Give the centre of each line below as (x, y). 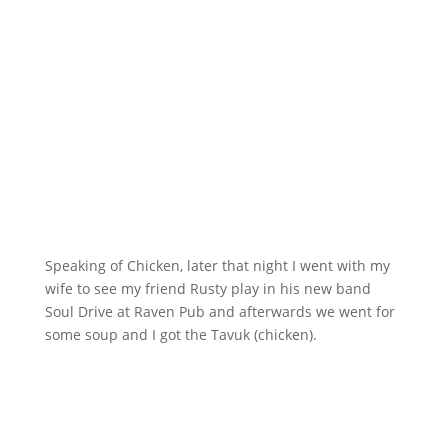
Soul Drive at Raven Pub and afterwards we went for (219, 312)
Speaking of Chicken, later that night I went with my (217, 266)
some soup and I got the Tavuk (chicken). (180, 335)
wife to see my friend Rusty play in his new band (207, 289)
